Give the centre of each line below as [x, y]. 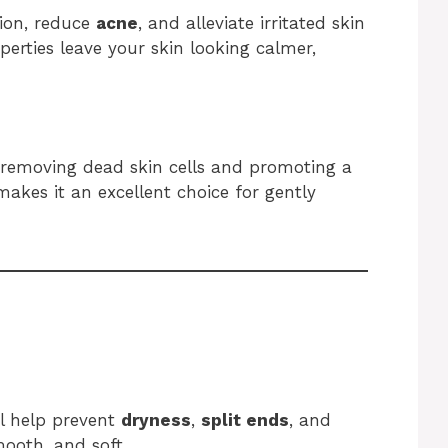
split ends [245, 420]
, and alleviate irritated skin [251, 22]
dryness [156, 420]
